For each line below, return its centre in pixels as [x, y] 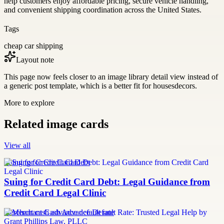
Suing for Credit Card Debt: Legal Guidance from [107, 182]
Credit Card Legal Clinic [55, 193]
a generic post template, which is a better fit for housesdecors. [100, 86]
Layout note [35, 60]
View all [17, 145]
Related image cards [56, 124]
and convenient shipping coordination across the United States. [103, 10]
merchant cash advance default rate [59, 212]
